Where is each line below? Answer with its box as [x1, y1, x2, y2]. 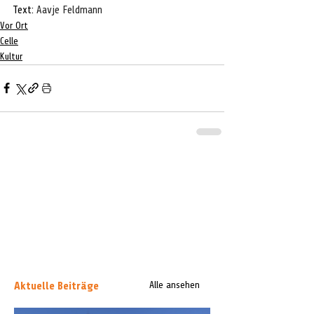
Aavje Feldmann [36, 4, 102, 16]
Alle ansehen [149, 279, 200, 290]
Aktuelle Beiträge [14, 279, 99, 292]
